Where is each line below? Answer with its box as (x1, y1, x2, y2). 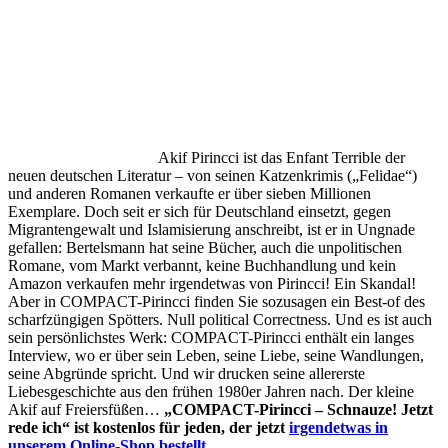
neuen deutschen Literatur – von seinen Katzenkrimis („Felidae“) (8, 167, 417, 185)
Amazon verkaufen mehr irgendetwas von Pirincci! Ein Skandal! (8, 275, 416, 293)
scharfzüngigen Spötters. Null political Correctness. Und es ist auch (8, 311, 432, 329)
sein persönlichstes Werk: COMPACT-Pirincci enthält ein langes (8, 329, 414, 347)
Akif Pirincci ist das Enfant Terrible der (158, 149, 405, 167)
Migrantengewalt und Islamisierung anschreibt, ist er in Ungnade (8, 221, 415, 239)
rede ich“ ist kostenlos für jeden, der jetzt (8, 419, 289, 437)
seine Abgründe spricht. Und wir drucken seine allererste (8, 365, 365, 383)
